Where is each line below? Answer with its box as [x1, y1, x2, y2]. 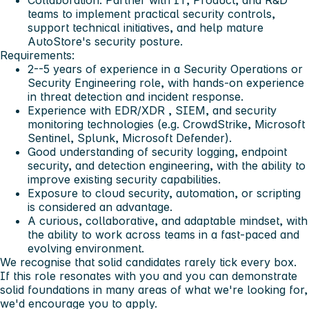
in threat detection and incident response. [28, 89, 243, 103]
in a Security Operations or [158, 61, 303, 76]
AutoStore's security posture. [28, 34, 183, 48]
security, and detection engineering [28, 158, 210, 172]
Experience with [28, 103, 114, 117]
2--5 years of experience [28, 61, 158, 76]
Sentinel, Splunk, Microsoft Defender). [28, 130, 232, 145]
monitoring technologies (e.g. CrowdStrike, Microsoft [28, 117, 305, 131]
